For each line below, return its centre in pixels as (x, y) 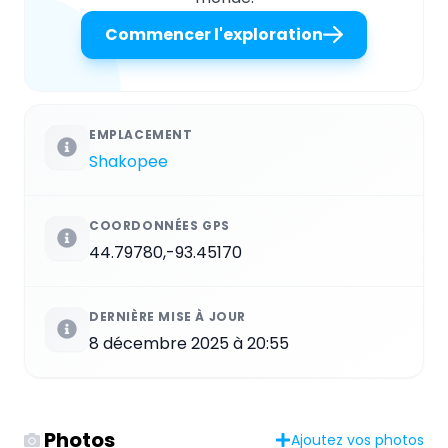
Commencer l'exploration (214, 34)
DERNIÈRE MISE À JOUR (167, 316)
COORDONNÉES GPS (159, 225)
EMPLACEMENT (141, 134)
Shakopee (128, 161)
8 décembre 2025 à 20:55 (189, 343)
